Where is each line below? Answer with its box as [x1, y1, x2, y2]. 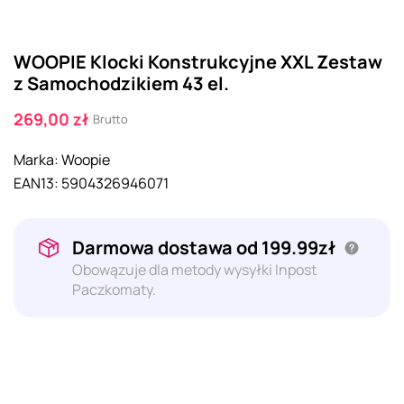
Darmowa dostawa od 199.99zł [72, 234, 339, 260]
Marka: [14, 149, 59, 170]
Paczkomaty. [72, 279, 156, 299]
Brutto [93, 110, 128, 127]
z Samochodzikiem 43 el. [14, 70, 229, 96]
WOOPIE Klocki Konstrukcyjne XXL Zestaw [14, 49, 382, 74]
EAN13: [14, 172, 59, 193]
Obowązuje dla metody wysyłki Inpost [72, 259, 317, 280]
